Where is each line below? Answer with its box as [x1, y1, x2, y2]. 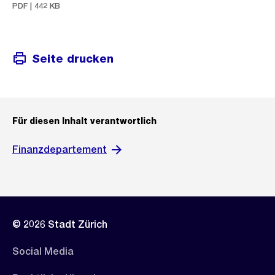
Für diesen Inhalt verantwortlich [12, 116, 157, 126]
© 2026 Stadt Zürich [12, 219, 107, 230]
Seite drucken [32, 52, 114, 65]
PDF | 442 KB [12, 1, 60, 10]
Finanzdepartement [12, 144, 107, 155]
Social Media [12, 246, 74, 257]
